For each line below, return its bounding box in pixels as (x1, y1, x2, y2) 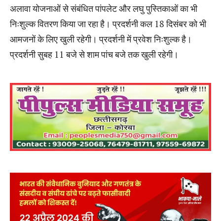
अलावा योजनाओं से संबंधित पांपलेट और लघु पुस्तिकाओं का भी (10, 2, 197, 14)
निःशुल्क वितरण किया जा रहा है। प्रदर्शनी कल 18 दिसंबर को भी (10, 17, 206, 30)
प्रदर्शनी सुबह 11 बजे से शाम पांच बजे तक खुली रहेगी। (10, 48, 179, 60)
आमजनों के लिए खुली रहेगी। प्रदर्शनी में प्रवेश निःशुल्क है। (10, 33, 192, 45)
